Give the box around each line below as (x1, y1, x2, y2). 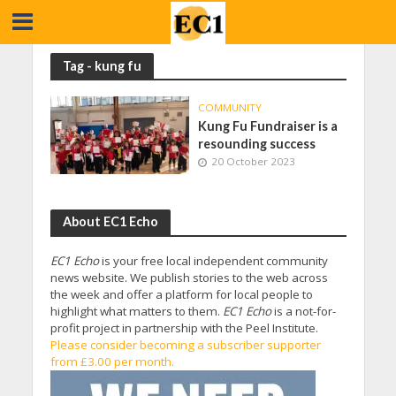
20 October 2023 (211, 155, 295, 168)
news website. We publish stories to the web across (49, 270, 328, 286)
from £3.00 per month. (49, 354, 174, 369)
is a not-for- (270, 303, 336, 319)
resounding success (198, 136, 316, 151)
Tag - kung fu (62, 57, 141, 73)
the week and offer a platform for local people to (49, 286, 313, 302)
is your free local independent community (98, 253, 328, 269)
